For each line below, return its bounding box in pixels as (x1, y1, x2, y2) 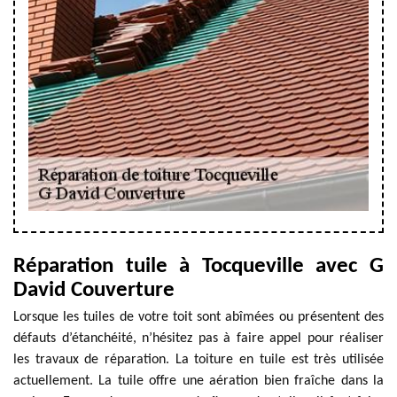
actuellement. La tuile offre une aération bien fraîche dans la (13, 374, 384, 388)
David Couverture (13, 279, 175, 301)
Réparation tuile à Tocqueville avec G (13, 255, 384, 277)
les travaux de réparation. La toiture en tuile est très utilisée (13, 353, 384, 367)
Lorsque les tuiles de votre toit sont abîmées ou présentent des (13, 310, 384, 324)
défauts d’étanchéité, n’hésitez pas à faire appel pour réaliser (13, 331, 384, 346)
